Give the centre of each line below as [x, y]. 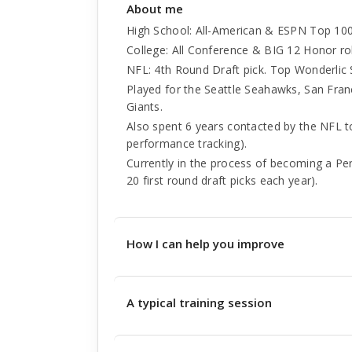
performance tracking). [187, 143]
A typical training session [199, 302]
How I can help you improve [205, 244]
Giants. [145, 106]
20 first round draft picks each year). [222, 180]
